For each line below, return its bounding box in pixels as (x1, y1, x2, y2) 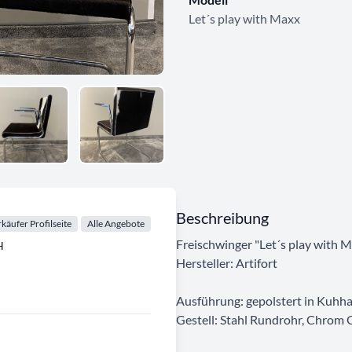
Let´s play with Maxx (189, 11, 300, 26)
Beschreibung (176, 207, 269, 227)
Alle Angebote (87, 217, 145, 229)
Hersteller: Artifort (176, 255, 277, 270)
